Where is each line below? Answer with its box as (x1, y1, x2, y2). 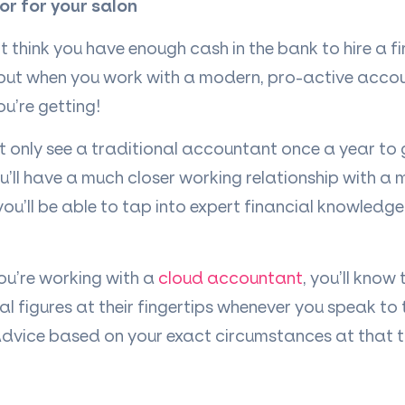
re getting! (19, 94, 100, 117)
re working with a (20, 266, 158, 288)
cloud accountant (158, 266, 303, 288)
